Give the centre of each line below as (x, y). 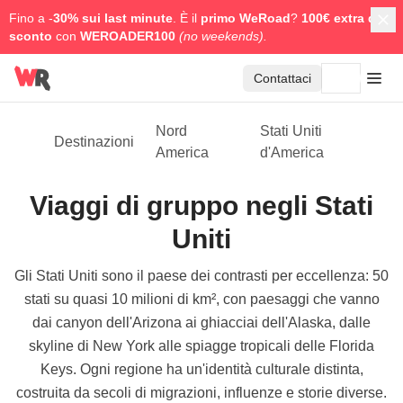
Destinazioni (94, 142)
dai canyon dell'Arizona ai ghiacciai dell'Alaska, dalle (201, 322)
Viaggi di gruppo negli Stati (201, 206)
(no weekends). (223, 36)
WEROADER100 (130, 36)
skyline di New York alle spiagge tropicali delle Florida (201, 346)
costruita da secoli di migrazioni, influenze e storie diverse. (201, 393)
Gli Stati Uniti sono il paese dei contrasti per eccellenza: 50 (201, 276)
